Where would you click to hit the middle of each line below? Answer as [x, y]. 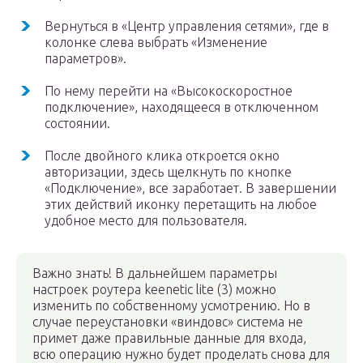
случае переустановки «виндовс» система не [168, 322]
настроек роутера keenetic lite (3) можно [154, 289]
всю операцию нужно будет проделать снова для [181, 354]
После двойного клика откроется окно [162, 156]
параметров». [85, 58]
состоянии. [77, 123]
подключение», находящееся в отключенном [181, 107]
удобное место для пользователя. [146, 220]
